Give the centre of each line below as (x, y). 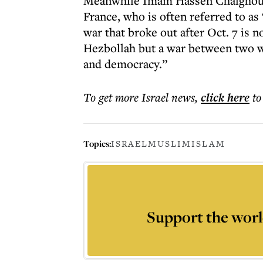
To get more (112, 97)
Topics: (97, 143)
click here (225, 97)
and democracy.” (125, 64)
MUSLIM (170, 144)
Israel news (168, 97)
